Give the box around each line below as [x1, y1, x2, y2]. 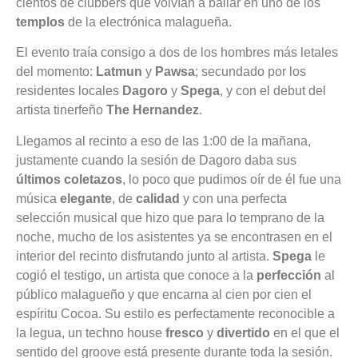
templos [16, 15, 65, 29]
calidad [136, 191, 180, 205]
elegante [60, 191, 112, 205]
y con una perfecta [180, 191, 287, 205]
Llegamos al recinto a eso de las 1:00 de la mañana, [16, 133, 311, 148]
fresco [165, 325, 204, 340]
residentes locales [16, 84, 122, 98]
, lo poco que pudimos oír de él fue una [122, 172, 341, 186]
